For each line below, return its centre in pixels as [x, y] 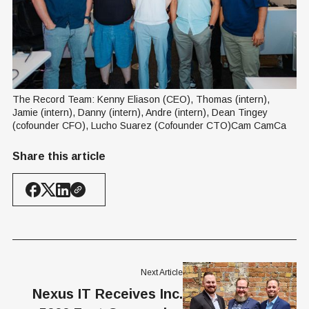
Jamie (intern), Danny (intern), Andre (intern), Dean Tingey [140, 113]
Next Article [162, 272]
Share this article [59, 157]
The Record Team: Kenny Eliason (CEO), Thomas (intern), [141, 100]
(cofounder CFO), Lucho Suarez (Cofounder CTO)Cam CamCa [149, 126]
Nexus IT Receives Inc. [108, 293]
